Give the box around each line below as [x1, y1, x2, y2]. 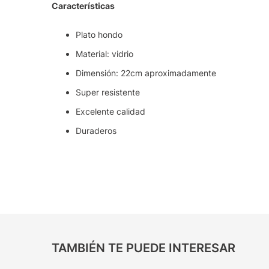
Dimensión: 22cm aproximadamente [76, 68, 217, 79]
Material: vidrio [76, 49, 134, 59]
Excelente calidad [76, 106, 146, 117]
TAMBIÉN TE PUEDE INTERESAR [52, 241, 236, 256]
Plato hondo [76, 29, 123, 40]
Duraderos [76, 125, 117, 136]
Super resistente [76, 87, 141, 98]
